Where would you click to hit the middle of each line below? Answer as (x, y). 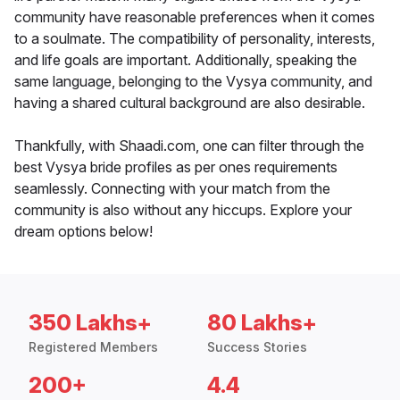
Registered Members (93, 347)
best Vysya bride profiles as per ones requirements (176, 167)
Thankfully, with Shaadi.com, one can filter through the (189, 146)
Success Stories (257, 347)
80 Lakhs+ (262, 323)
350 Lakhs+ (90, 323)
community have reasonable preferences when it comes (195, 17)
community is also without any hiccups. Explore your (183, 210)
